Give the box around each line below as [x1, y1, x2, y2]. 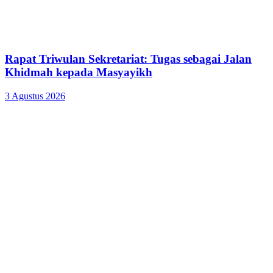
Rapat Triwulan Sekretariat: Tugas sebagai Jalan [5, 52, 252, 66]
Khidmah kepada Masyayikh [5, 66, 152, 79]
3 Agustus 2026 [5, 91, 65, 102]
